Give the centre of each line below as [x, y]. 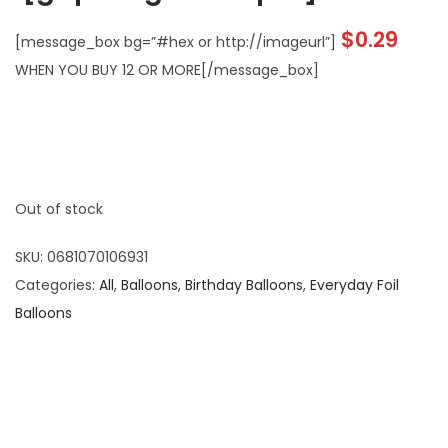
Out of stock [59, 208]
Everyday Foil [354, 284]
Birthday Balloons [244, 284]
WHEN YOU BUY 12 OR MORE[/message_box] [167, 69]
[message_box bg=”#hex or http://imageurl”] [175, 41]
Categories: [57, 284]
